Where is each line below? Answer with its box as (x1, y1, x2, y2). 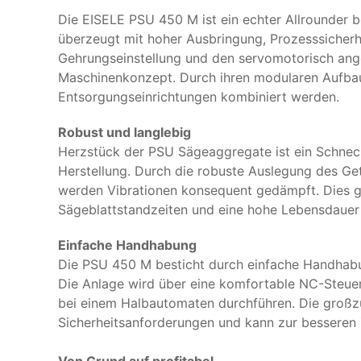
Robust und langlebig (58, 124, 191, 141)
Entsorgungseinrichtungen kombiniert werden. (58, 89, 339, 106)
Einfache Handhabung (58, 237, 197, 254)
